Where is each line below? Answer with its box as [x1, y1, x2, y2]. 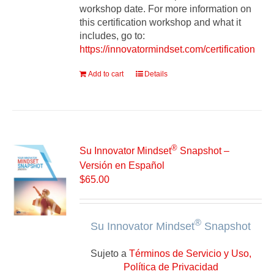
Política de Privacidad [123, 261, 218, 272]
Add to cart [88, 70, 124, 79]
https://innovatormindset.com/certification [80, 44, 256, 55]
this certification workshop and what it [80, 17, 242, 28]
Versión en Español [80, 160, 165, 171]
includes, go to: [80, 31, 146, 42]
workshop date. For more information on [80, 4, 252, 15]
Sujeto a [90, 248, 129, 259]
